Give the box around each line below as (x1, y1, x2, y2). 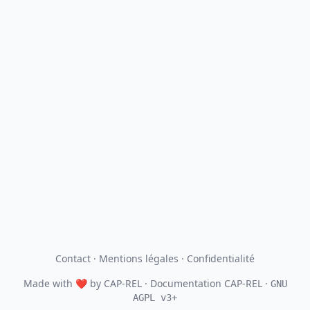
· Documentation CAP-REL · (141, 277, 271, 290)
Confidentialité (187, 252, 255, 265)
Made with (23, 277, 75, 290)
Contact (55, 252, 91, 265)
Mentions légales (99, 252, 179, 265)
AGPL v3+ (133, 292, 177, 303)
